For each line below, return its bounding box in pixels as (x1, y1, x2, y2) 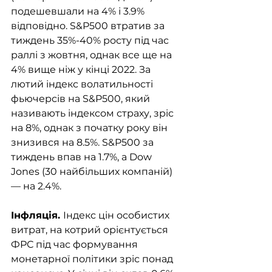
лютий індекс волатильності (11, 78, 155, 90)
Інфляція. (11, 209, 63, 222)
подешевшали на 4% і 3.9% (11, 5, 147, 18)
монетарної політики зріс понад (11, 253, 175, 265)
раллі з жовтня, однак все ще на (11, 49, 174, 61)
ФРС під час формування (11, 239, 140, 251)
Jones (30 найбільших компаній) (11, 166, 175, 178)
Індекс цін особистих (63, 209, 172, 222)
